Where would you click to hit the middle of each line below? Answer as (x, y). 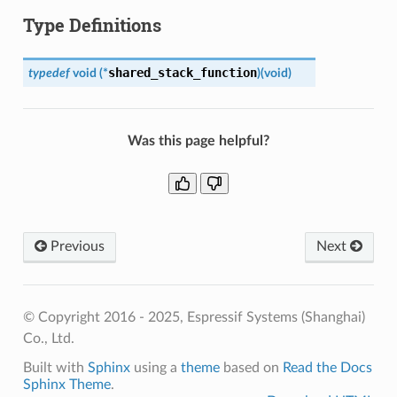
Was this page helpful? (198, 140)
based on (251, 367)
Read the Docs (327, 367)
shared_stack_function (182, 72)
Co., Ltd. (48, 338)
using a (155, 367)
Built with (55, 367)
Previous (75, 246)
